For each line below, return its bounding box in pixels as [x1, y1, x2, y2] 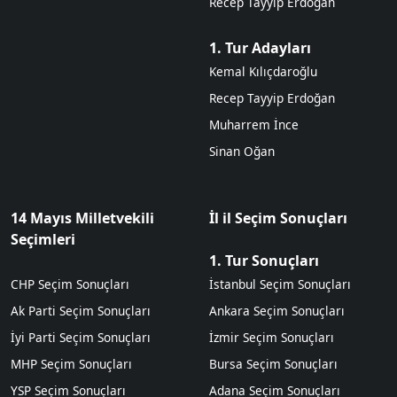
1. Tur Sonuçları [209, 250, 319, 270]
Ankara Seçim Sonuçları [209, 301, 345, 319]
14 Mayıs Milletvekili [11, 207, 154, 228]
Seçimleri [11, 229, 75, 249]
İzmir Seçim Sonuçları [209, 328, 334, 346]
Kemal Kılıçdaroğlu [209, 62, 317, 80]
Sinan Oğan [209, 142, 275, 160]
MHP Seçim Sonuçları [11, 354, 132, 372]
